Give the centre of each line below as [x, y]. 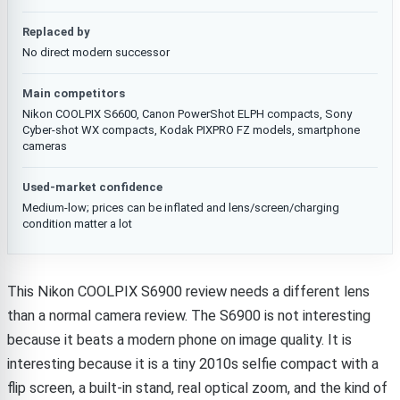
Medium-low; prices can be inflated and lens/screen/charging [181, 208]
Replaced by [56, 32]
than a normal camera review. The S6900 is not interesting [189, 316]
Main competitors [74, 93]
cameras [45, 146]
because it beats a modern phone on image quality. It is [179, 340]
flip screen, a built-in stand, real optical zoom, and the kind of [197, 388]
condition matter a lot [77, 224]
